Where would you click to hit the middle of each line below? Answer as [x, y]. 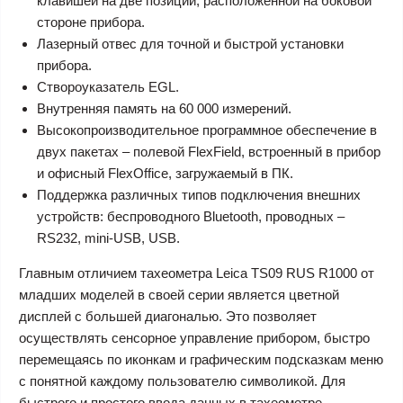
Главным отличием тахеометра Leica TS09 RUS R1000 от [197, 273]
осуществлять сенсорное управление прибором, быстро [194, 338]
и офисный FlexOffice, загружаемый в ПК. [165, 173]
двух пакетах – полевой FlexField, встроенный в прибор [209, 152]
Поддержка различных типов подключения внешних [199, 195]
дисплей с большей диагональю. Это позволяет [168, 316]
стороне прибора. [91, 22]
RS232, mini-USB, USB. [108, 238]
